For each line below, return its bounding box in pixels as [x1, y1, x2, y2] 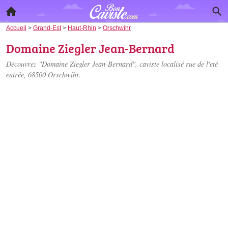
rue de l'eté [186, 59, 218, 69]
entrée [6, 70, 24, 79]
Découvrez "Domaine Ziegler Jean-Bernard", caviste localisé [6, 59, 186, 69]
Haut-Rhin [68, 24, 96, 31]
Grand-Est [33, 24, 61, 31]
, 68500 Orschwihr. [24, 70, 81, 79]
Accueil [6, 24, 26, 31]
